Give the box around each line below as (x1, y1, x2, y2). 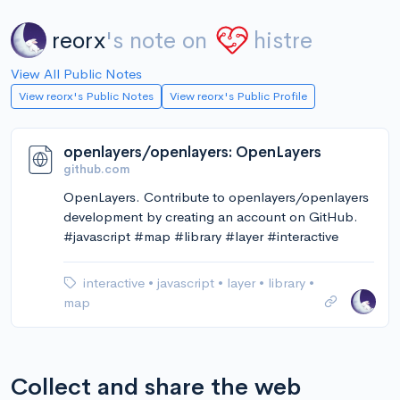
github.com (63, 162, 129, 177)
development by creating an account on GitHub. (63, 208, 358, 225)
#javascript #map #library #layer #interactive (63, 228, 338, 245)
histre (254, 25, 312, 55)
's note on (105, 25, 207, 55)
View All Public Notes (11, 65, 142, 82)
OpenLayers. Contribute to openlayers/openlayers (63, 188, 369, 205)
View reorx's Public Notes (19, 88, 154, 104)
